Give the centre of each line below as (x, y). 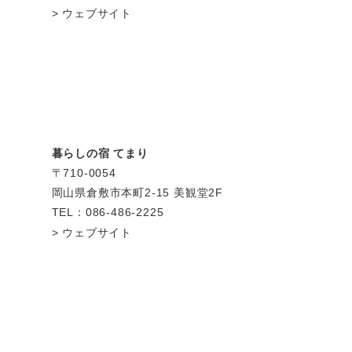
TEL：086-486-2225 (108, 213)
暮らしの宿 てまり (100, 154)
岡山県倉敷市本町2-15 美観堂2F (137, 193)
